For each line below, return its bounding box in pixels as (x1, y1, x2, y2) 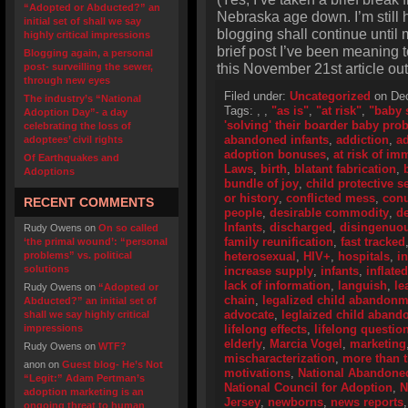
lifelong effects (224, 322, 307, 336)
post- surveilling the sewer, (24, 61, 153, 72)
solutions (24, 263, 69, 274)
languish (338, 279, 387, 292)
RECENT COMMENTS (24, 195, 154, 209)
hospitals (338, 250, 390, 263)
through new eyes (24, 75, 110, 86)
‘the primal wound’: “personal (24, 236, 168, 247)
